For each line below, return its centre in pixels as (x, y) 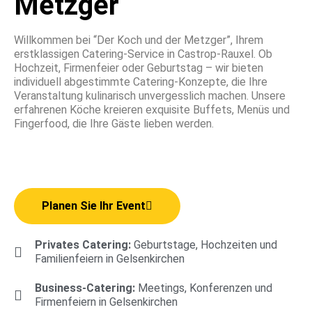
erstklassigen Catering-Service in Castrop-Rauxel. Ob (143, 54)
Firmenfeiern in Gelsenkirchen (106, 302)
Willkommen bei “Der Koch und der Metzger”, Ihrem (139, 40)
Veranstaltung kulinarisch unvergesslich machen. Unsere (150, 96)
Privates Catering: (84, 244)
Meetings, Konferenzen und (205, 288)
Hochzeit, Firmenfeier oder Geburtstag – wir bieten (139, 68)
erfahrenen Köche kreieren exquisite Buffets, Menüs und (152, 110)
